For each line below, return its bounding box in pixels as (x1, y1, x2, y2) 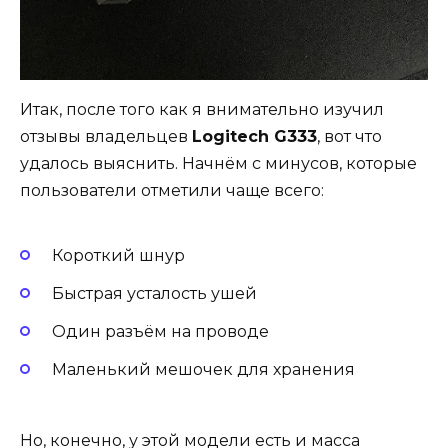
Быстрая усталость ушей (52, 284, 257, 304)
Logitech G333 (192, 126, 317, 146)
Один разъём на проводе (52, 322, 269, 342)
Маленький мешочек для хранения (52, 360, 355, 380)
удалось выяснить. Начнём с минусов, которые (20, 153, 417, 173)
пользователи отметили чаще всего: (20, 180, 324, 200)
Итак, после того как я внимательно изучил (20, 99, 384, 119)
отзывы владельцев (20, 126, 192, 146)
